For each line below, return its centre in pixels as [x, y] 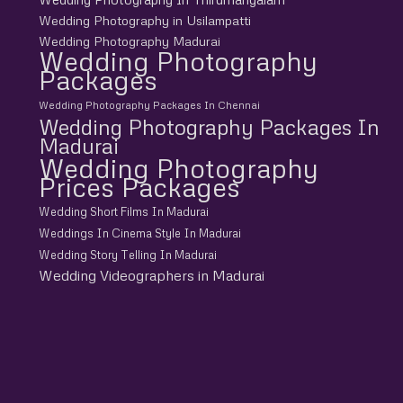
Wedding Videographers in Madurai [151, 275]
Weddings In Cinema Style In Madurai [139, 233]
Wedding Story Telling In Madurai [127, 254]
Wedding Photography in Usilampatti [144, 19]
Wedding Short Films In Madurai [123, 211]
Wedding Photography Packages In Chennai [149, 105]
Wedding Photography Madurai [129, 40]
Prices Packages [139, 186]
